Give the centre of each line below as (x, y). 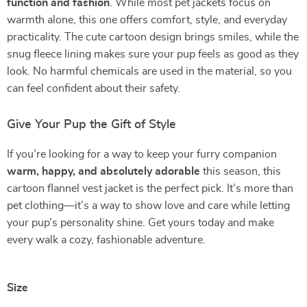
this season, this (241, 171)
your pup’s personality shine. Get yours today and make (140, 223)
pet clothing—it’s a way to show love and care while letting (148, 206)
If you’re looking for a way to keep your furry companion (142, 154)
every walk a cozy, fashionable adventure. (106, 240)
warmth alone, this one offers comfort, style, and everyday (147, 20)
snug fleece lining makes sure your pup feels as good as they (153, 54)
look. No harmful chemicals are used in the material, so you (149, 71)
